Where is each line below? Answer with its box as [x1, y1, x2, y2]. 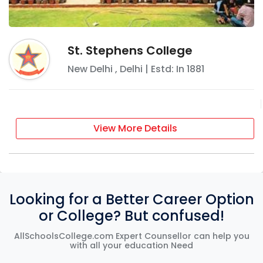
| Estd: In [143, 62, 187, 76]
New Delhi [68, 62, 113, 76]
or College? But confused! [39, 205, 224, 225]
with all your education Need [70, 239, 193, 251]
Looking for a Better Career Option [9, 189, 254, 209]
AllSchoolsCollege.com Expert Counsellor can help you [14, 230, 249, 242]
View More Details [93, 121, 177, 135]
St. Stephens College [68, 42, 193, 59]
